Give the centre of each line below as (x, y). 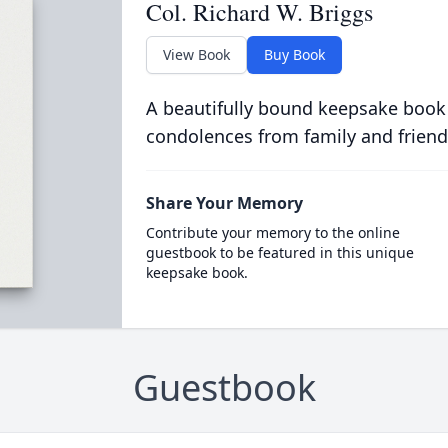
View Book (196, 54)
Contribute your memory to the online (272, 232)
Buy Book (294, 54)
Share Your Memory (224, 203)
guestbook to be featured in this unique (279, 252)
